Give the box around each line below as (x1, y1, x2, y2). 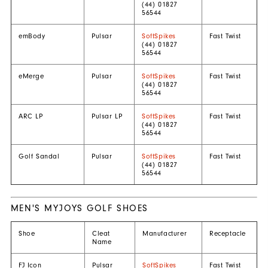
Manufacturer (142, 229, 187, 238)
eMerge (18, 72, 44, 81)
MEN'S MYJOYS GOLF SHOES (10, 203, 148, 214)
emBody (18, 32, 45, 41)
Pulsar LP (91, 112, 123, 121)
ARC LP (18, 112, 43, 121)
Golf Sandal (18, 152, 60, 161)
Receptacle (209, 229, 246, 238)
